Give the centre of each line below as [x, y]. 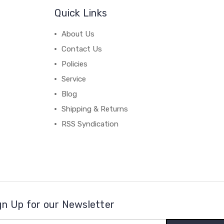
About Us [78, 34]
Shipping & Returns [95, 109]
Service [74, 79]
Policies [75, 64]
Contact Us [82, 49]
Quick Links [81, 13]
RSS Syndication [90, 124]
